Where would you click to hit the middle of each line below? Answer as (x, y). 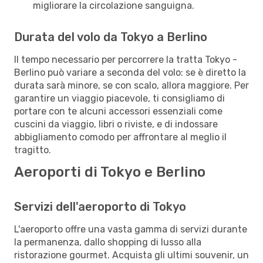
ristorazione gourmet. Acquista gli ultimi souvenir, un (131, 255)
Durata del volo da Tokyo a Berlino (111, 37)
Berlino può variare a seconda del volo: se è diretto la (130, 72)
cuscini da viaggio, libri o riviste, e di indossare (116, 124)
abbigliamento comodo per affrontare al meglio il (120, 137)
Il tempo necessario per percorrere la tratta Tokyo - (126, 59)
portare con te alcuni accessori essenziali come (118, 111)
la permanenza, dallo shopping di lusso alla (108, 242)
